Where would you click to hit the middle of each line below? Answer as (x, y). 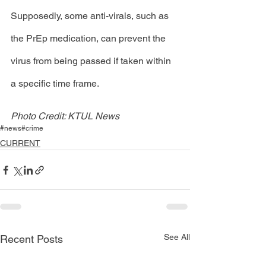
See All (177, 237)
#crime (32, 128)
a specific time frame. (56, 83)
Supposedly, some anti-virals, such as (91, 16)
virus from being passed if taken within (92, 61)
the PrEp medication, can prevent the (89, 38)
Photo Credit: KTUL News (65, 116)
